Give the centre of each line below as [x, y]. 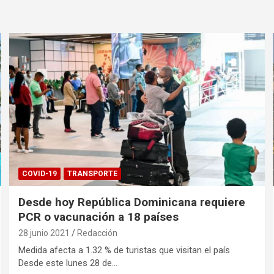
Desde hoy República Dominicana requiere [132, 202]
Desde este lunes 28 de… [68, 263]
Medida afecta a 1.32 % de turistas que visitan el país [124, 250]
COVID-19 [40, 174]
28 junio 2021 [44, 233]
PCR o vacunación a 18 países [99, 217]
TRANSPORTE [93, 174]
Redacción [98, 233]
